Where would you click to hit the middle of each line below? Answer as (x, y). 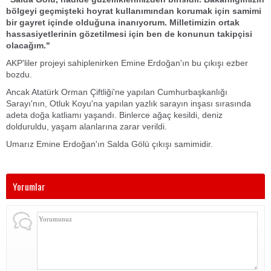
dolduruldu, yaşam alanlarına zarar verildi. (88, 126)
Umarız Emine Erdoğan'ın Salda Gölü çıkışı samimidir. (109, 144)
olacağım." (29, 45)
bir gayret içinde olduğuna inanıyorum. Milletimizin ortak (123, 22)
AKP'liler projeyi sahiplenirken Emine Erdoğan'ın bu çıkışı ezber (127, 63)
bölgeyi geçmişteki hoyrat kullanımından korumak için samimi (134, 11)
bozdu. (20, 74)
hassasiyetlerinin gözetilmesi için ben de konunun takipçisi (129, 34)
